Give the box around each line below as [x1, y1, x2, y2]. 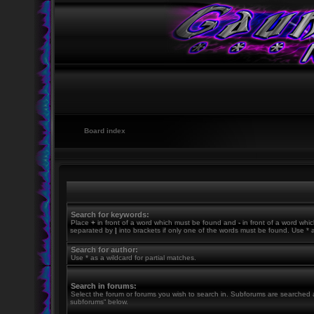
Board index [83, 127, 125, 135]
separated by [69, 226, 115, 234]
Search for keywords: [70, 210, 149, 219]
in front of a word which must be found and [95, 219, 238, 226]
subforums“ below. [69, 298, 128, 306]
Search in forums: [70, 282, 137, 290]
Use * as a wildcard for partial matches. [70, 254, 196, 261]
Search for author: [70, 245, 138, 254]
